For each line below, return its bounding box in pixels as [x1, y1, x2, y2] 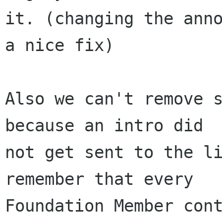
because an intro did [5, 115, 213, 136]
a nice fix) [5, 35, 114, 55]
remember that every [5, 169, 203, 189]
